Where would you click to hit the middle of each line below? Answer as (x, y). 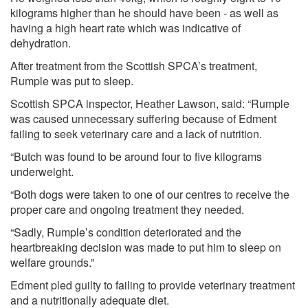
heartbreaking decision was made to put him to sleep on (146, 247)
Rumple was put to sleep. (72, 80)
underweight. (42, 171)
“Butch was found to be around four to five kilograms (136, 156)
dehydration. (41, 43)
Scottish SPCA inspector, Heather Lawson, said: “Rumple (150, 103)
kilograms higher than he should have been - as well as (144, 12)
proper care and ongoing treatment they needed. (127, 209)
